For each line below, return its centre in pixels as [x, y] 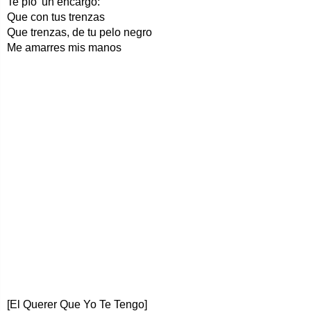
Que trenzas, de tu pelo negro [79, 32]
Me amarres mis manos [64, 48]
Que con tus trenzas [56, 17]
